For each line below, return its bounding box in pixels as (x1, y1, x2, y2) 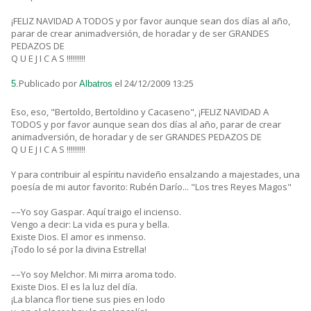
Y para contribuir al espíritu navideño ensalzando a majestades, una (11, 168, 300, 181)
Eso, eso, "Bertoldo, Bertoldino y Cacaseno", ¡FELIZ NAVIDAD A (11, 106, 269, 119)
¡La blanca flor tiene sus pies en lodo (11, 293, 165, 306)
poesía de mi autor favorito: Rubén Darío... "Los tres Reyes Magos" (11, 180, 292, 194)
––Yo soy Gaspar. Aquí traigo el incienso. (11, 205, 181, 219)
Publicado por (19, 77, 79, 90)
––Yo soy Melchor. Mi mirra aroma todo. (11, 268, 176, 281)
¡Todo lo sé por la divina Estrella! (11, 243, 146, 256)
